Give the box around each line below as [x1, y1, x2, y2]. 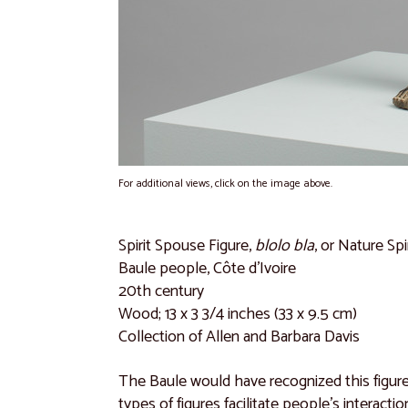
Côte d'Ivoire [213, 254, 297, 282]
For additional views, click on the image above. [118, 174, 333, 192]
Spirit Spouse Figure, [118, 231, 256, 260]
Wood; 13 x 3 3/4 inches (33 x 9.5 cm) [118, 300, 358, 328]
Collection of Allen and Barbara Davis [118, 322, 361, 351]
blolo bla [255, 231, 315, 260]
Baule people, [118, 254, 214, 282]
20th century [118, 277, 205, 305]
